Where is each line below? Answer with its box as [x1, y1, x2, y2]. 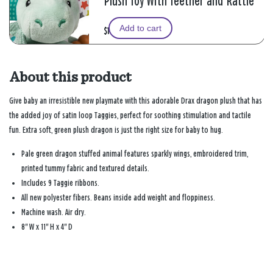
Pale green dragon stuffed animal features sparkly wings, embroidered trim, [21, 149, 248, 158]
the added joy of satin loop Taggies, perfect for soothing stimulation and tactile [9, 110, 251, 120]
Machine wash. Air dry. [21, 207, 86, 217]
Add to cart [119, 23, 162, 33]
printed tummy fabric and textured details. [21, 163, 149, 173]
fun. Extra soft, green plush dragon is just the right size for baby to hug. [9, 125, 223, 135]
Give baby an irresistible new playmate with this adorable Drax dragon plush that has [9, 96, 262, 105]
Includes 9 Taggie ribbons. [21, 178, 99, 188]
